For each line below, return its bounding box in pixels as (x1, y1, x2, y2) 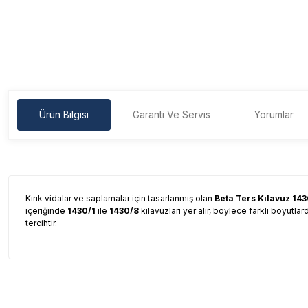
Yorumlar (254, 109, 294, 120)
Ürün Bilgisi (39, 109, 89, 120)
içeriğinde (25, 206, 67, 216)
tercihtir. (25, 218, 57, 228)
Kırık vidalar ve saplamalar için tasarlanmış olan (25, 193, 214, 203)
